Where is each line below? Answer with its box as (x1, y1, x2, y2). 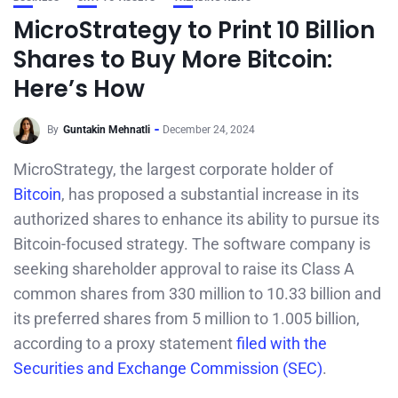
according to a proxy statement (13, 334, 236, 353)
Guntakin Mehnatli (63, 123, 150, 137)
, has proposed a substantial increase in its (61, 185, 359, 203)
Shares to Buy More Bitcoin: (13, 44, 332, 76)
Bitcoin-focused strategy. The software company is (13, 235, 370, 253)
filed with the (236, 334, 327, 353)
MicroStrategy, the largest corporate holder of (13, 160, 333, 179)
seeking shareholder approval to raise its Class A (13, 259, 354, 278)
